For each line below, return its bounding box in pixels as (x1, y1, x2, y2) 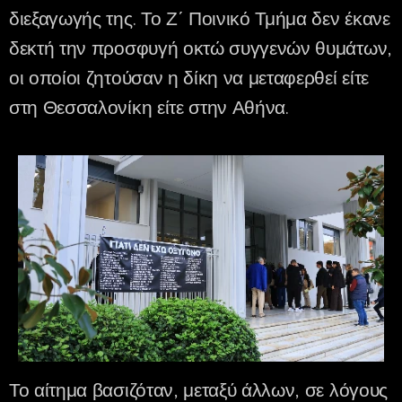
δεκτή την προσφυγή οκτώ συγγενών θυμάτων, (9, 37, 392, 60)
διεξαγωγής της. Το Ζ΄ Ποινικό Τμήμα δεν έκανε (9, 7, 390, 31)
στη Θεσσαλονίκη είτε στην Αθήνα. (9, 96, 289, 119)
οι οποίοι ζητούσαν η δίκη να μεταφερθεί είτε (9, 66, 369, 90)
